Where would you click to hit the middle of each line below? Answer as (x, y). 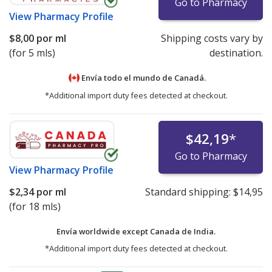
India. (205, 231)
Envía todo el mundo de (127, 78)
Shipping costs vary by (212, 38)
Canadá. (190, 78)
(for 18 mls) (35, 206)
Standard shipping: (189, 192)
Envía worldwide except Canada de (125, 231)
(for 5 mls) (32, 53)
